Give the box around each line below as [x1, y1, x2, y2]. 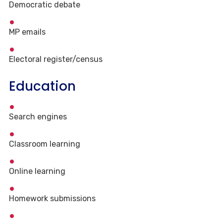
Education [9, 77, 76, 96]
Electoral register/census [9, 55, 103, 64]
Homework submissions [9, 194, 96, 204]
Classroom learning [9, 139, 80, 149]
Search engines [9, 112, 67, 122]
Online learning [9, 166, 65, 176]
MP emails [9, 27, 46, 37]
